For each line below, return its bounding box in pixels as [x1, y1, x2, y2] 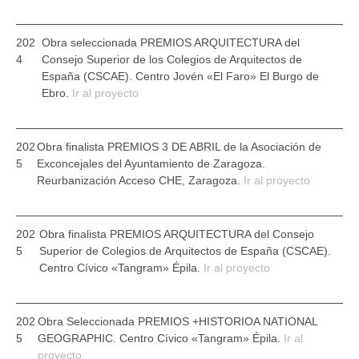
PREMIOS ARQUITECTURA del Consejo [109, 228, 314, 240]
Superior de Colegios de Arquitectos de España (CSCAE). [38, 244, 331, 257]
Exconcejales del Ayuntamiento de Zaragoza [36, 157, 262, 170]
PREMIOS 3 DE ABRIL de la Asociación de [107, 140, 321, 153]
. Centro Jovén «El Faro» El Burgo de [128, 70, 319, 83]
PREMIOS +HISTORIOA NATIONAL [137, 315, 317, 328]
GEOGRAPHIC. [37, 332, 119, 345]
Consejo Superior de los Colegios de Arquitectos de [41, 53, 302, 66]
